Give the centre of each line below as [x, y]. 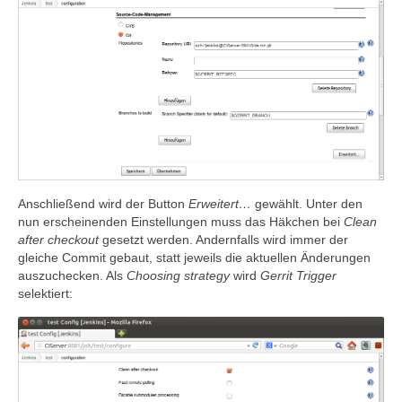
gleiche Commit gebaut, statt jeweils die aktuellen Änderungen [194, 257]
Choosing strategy [178, 275]
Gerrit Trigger [298, 275]
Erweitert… [220, 203]
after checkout [58, 239]
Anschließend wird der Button [103, 203]
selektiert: [45, 293]
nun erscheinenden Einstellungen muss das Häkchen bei [181, 221]
